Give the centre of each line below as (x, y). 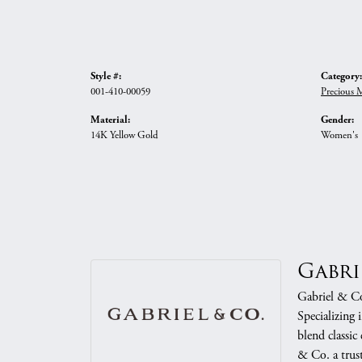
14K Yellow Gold (124, 135)
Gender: (337, 120)
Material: (110, 120)
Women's (339, 135)
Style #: (106, 76)
